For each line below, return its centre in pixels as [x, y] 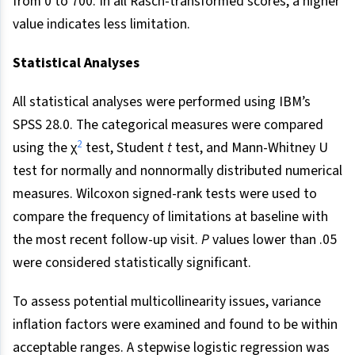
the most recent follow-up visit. [107, 240]
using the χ [45, 148]
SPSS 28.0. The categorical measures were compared [168, 125]
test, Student [125, 148]
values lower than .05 [273, 240]
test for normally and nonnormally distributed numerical [177, 171]
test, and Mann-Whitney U [250, 148]
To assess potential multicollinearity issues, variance [167, 302]
